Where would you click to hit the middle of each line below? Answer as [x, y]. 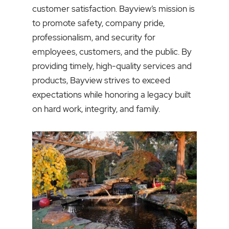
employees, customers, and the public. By [112, 52]
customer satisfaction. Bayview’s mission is [113, 9]
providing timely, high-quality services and [112, 66]
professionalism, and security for [94, 38]
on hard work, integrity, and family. [96, 109]
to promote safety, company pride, [98, 23]
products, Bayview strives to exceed [101, 81]
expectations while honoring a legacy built [111, 95]
